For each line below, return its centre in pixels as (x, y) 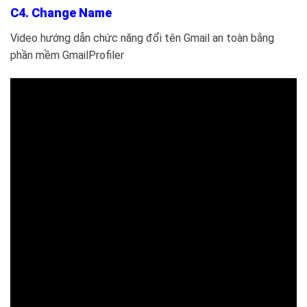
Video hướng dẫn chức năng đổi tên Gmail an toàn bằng (142, 38)
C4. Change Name (61, 12)
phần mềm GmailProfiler (67, 55)
